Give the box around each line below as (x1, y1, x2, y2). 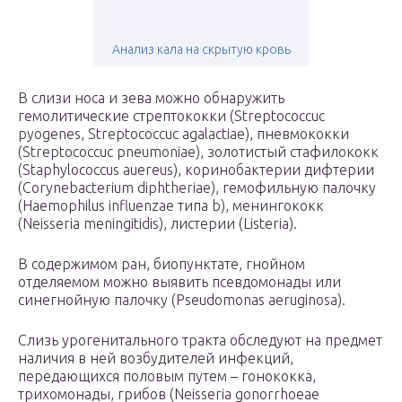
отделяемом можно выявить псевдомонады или (18, 274, 341, 291)
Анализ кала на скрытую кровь (111, 42, 291, 57)
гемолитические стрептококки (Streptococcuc (18, 108, 325, 125)
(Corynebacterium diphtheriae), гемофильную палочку (18, 179, 376, 197)
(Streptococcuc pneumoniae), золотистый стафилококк (18, 144, 379, 161)
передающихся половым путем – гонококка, (18, 368, 316, 385)
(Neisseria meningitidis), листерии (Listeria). (18, 215, 297, 232)
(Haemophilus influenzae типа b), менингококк (18, 197, 324, 214)
